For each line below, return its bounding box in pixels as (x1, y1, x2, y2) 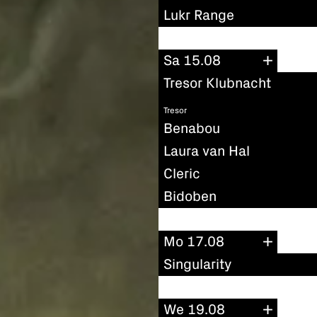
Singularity (163, 258, 231, 272)
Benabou (163, 121, 220, 136)
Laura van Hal (163, 144, 250, 158)
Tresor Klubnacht (163, 76, 271, 91)
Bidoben (163, 189, 217, 204)
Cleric (163, 166, 200, 181)
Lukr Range (163, 8, 234, 23)
